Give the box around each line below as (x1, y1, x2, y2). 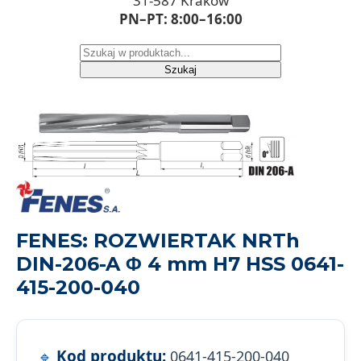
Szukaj (164, 63, 197, 76)
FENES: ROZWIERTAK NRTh (16, 229, 300, 253)
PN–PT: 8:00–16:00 (118, 9, 243, 28)
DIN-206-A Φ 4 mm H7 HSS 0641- (16, 252, 344, 276)
